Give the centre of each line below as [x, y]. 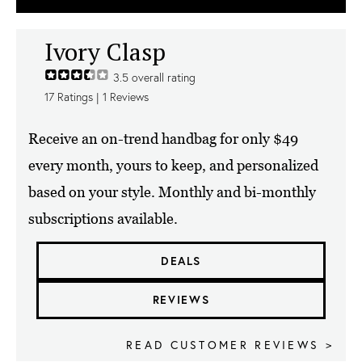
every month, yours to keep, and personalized [173, 165]
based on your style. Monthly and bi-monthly [172, 192]
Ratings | [78, 97]
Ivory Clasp [105, 51]
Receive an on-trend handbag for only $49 [163, 138]
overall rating [162, 77]
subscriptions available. [103, 218]
